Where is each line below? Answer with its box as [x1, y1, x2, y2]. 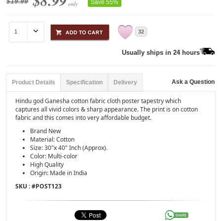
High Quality [30, 160, 64, 169]
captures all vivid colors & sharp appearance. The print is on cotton [15, 105, 198, 113]
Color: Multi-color [30, 151, 78, 160]
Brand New [30, 126, 61, 135]
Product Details [12, 78, 56, 86]
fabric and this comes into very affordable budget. [15, 113, 152, 122]
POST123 [36, 182, 62, 190]
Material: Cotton [30, 135, 75, 144]
